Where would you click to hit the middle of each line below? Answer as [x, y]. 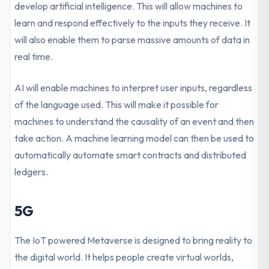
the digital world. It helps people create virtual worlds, [124, 257]
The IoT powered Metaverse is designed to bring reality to [134, 240]
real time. [34, 56]
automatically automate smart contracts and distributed [131, 155]
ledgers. [32, 172]
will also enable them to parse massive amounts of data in [132, 40]
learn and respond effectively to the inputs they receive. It [133, 23]
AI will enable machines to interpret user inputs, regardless [134, 88]
